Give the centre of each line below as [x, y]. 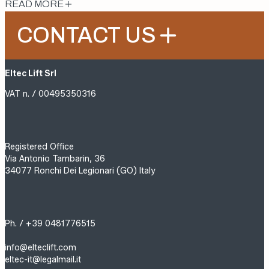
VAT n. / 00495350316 [50, 94]
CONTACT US [86, 35]
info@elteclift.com [41, 247]
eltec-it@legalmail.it [43, 259]
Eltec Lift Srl [31, 73]
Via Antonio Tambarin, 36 [55, 159]
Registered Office [39, 147]
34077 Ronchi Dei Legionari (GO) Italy [80, 171]
